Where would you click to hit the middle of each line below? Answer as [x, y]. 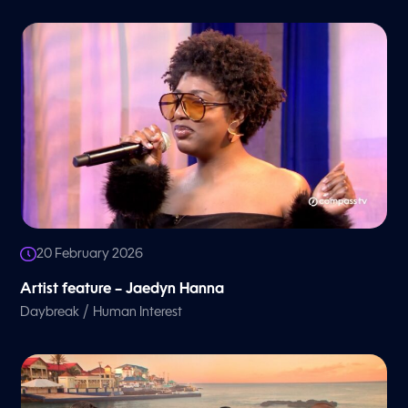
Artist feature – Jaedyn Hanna [122, 290]
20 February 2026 [90, 255]
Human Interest [138, 313]
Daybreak [50, 313]
